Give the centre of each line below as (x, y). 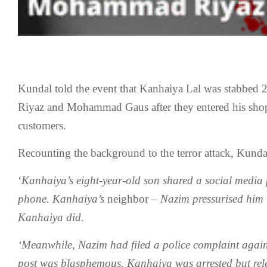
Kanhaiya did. (51, 217)
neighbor (128, 199)
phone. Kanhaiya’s (63, 199)
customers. (42, 125)
